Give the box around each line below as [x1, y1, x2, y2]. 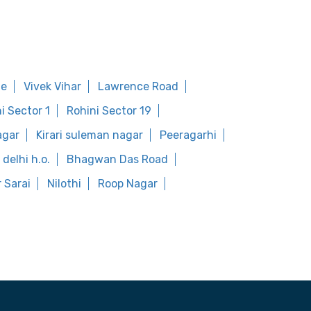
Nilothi [47, 177, 81, 190]
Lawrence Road [98, 80, 178, 93]
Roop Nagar [98, 177, 158, 190]
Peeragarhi [160, 128, 217, 142]
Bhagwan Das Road [67, 153, 168, 166]
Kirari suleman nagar [36, 128, 143, 142]
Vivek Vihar [24, 80, 81, 93]
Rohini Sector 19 [67, 104, 151, 117]
